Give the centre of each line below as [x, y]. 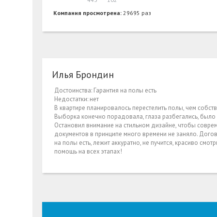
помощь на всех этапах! [88, 152]
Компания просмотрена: [88, 13]
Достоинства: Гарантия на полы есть [105, 91]
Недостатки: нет [77, 99]
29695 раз [137, 13]
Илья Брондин [83, 75]
